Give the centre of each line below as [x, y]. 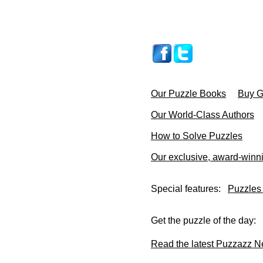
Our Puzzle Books [188, 94]
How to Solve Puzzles [197, 136]
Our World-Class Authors [203, 115]
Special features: [189, 189]
